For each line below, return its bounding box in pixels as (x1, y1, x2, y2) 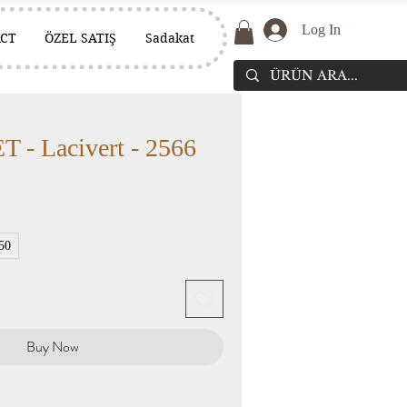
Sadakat (145, 30, 195, 46)
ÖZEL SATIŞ (45, 30, 117, 46)
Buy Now (26, 336, 79, 357)
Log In (301, 22, 341, 37)
